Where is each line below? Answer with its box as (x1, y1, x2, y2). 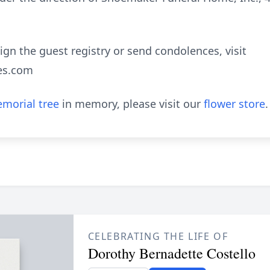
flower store (204, 96, 265, 111)
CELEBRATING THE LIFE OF (87, 230, 228, 243)
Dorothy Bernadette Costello (87, 243, 256, 263)
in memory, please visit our (59, 96, 204, 111)
